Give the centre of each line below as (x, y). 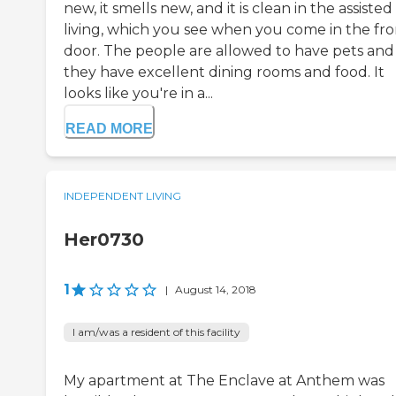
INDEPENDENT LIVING (122, 196)
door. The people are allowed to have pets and (229, 51)
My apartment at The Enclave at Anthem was (224, 381)
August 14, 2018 (216, 290)
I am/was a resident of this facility (156, 332)
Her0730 (104, 240)
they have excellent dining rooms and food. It (224, 72)
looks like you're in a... (138, 94)
